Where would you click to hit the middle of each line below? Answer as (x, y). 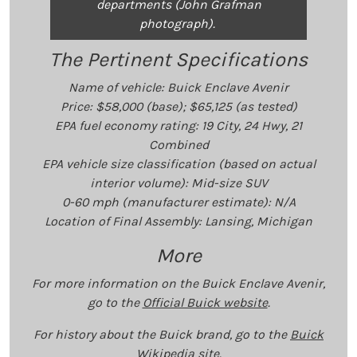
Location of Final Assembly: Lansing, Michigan (178, 222)
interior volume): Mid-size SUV (178, 183)
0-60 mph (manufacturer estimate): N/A (178, 202)
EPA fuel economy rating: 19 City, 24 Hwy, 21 (178, 126)
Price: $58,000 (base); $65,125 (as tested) (178, 107)
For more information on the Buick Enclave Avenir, (178, 284)
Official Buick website (205, 303)
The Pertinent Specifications (178, 60)
